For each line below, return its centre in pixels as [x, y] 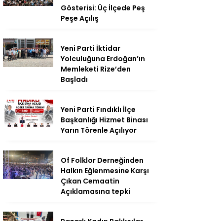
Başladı [74, 80]
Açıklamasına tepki [95, 192]
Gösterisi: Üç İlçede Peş [103, 8]
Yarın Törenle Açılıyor [99, 130]
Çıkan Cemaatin [90, 181]
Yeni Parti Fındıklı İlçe [98, 110]
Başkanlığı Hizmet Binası [104, 120]
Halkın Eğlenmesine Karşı [105, 171]
